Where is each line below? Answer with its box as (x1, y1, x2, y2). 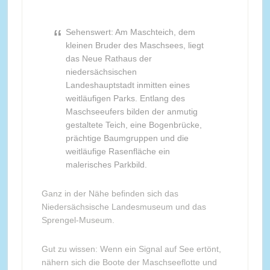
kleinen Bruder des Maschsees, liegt (65, 40, 204, 50)
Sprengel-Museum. (41, 215, 115, 225)
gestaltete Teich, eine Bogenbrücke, (65, 120, 202, 130)
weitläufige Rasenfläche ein (65, 146, 170, 156)
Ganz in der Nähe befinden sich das (41, 189, 178, 198)
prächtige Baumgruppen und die (65, 133, 189, 143)
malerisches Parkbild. (65, 160, 147, 169)
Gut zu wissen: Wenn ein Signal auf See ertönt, (41, 244, 221, 254)
